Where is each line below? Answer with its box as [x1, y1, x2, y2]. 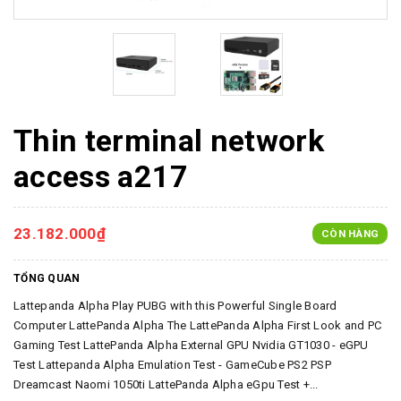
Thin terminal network [13, 123, 325, 158]
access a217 [13, 158, 189, 194]
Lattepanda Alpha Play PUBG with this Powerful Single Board [13, 299, 337, 312]
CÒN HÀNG [321, 227, 379, 240]
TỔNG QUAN [13, 272, 81, 285]
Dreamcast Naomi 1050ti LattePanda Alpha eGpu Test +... [13, 378, 319, 391]
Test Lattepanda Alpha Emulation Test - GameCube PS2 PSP [13, 358, 331, 371]
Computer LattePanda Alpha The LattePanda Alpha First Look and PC [13, 319, 381, 332]
